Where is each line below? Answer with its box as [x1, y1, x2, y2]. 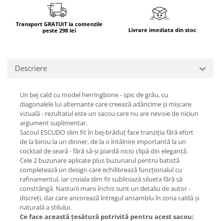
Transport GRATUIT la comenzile [15, 20, 103, 28]
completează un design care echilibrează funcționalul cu [20, 165, 182, 175]
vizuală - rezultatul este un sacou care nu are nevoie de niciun [20, 109, 198, 118]
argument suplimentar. [20, 118, 87, 128]
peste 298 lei [42, 27, 76, 35]
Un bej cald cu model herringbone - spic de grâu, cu [20, 90, 168, 100]
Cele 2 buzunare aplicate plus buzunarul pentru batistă [20, 156, 180, 165]
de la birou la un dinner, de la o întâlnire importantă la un [20, 137, 186, 147]
